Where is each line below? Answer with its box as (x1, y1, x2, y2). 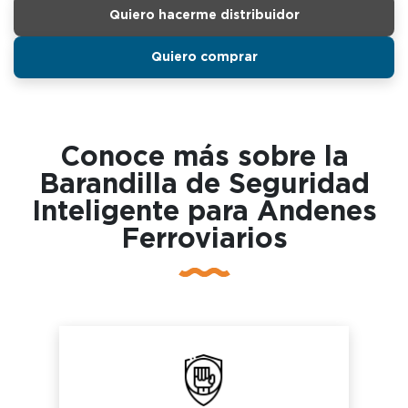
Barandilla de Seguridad (38, 170, 370, 199)
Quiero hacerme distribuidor (108, 8, 300, 22)
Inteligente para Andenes (31, 198, 377, 226)
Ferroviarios (120, 225, 288, 253)
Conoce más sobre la (59, 143, 349, 171)
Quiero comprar (150, 50, 258, 64)
